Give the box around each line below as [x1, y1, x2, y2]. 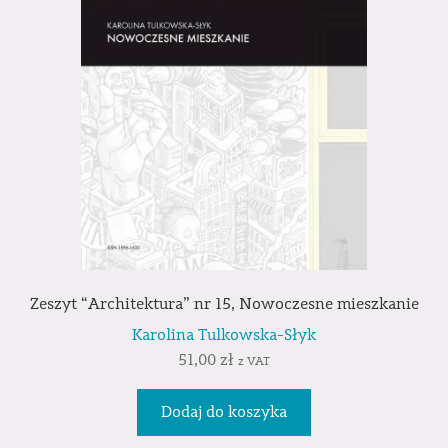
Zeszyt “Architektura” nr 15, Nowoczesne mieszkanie [29, 294, 419, 315]
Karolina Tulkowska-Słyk [132, 325, 316, 346]
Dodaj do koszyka [161, 401, 287, 422]
